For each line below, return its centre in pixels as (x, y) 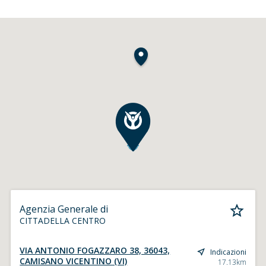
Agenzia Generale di (64, 209)
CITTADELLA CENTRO (63, 221)
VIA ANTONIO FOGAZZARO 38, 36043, (95, 250)
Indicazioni (228, 252)
